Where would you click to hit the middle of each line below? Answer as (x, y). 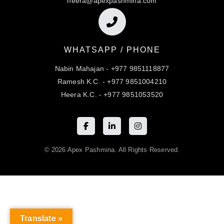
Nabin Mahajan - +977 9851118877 (112, 69)
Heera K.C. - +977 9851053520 (112, 95)
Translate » (41, 218)
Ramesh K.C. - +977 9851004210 (112, 82)
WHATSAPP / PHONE (112, 50)
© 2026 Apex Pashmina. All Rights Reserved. (112, 150)
